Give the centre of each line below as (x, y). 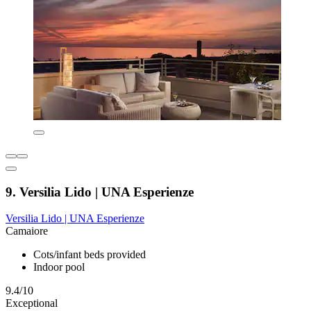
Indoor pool (59, 267)
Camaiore (27, 231)
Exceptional (32, 303)
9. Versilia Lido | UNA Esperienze (100, 192)
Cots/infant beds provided (90, 255)
